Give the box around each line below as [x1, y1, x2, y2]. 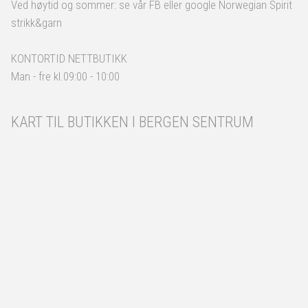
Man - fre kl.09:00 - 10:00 [11, 69, 120, 83]
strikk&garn [11, 16, 62, 30]
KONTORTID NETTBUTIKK [11, 52, 133, 65]
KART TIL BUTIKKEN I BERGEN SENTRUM [11, 113, 254, 131]
